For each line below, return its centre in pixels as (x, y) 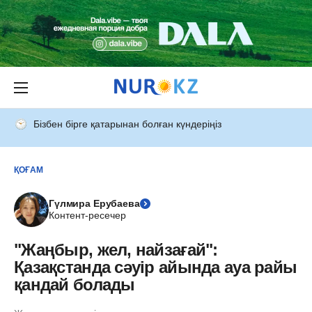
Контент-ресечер (87, 215)
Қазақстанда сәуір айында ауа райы (156, 267)
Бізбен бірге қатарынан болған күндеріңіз (127, 124)
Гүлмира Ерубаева (94, 203)
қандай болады (75, 284)
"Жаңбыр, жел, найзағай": (116, 250)
